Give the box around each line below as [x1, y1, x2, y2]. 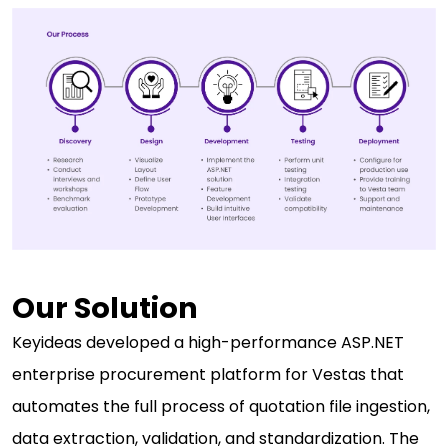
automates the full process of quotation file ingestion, [12, 395, 430, 419]
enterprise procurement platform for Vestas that [12, 363, 404, 387]
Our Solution [12, 288, 198, 329]
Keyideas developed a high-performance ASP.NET [12, 331, 404, 355]
